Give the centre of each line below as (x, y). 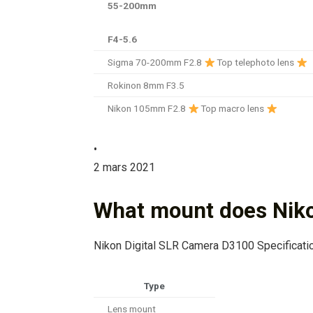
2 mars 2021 (124, 168)
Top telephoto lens (256, 63)
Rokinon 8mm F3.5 (146, 86)
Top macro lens (233, 109)
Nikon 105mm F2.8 (148, 109)
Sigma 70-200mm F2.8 (156, 63)
